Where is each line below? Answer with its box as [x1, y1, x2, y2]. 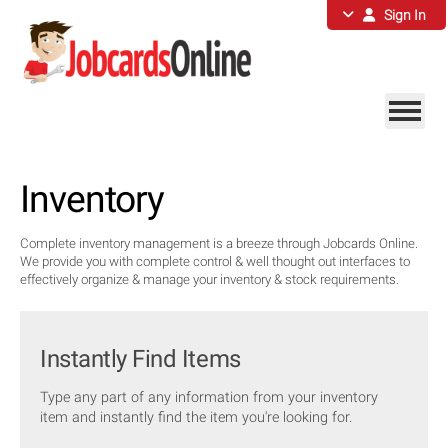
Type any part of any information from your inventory [40, 389, 379, 407]
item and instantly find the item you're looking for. [40, 409, 353, 427]
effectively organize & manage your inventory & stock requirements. [20, 272, 400, 288]
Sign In [375, 7, 426, 23]
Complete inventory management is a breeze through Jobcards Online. [20, 236, 419, 252]
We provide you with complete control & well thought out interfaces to [20, 254, 411, 270]
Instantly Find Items [40, 344, 241, 373]
